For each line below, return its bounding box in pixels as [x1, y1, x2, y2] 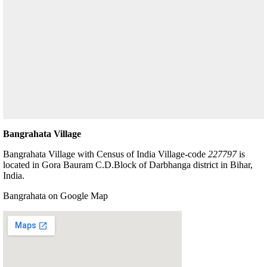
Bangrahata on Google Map [3, 190, 108, 201]
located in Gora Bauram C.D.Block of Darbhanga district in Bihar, [3, 159, 253, 170]
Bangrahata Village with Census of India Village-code [3, 148, 208, 159]
